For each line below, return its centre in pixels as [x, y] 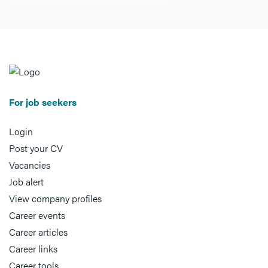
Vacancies [30, 165]
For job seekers [43, 102]
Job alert [26, 182]
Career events [37, 215]
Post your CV [36, 148]
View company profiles [55, 198]
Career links [33, 249]
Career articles [38, 232]
